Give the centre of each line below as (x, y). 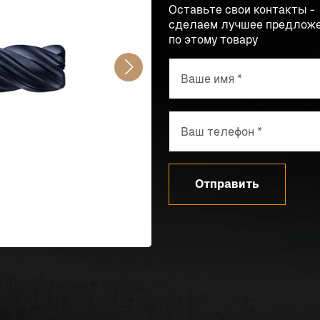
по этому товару (213, 40)
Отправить (227, 184)
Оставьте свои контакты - (242, 10)
